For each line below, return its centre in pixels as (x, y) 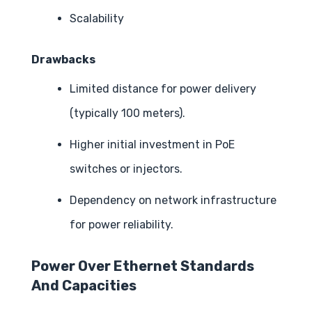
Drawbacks (63, 60)
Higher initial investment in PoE (152, 145)
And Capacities (84, 286)
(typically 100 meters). (127, 114)
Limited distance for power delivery (163, 89)
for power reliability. (122, 225)
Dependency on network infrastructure (173, 201)
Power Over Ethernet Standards (143, 266)
